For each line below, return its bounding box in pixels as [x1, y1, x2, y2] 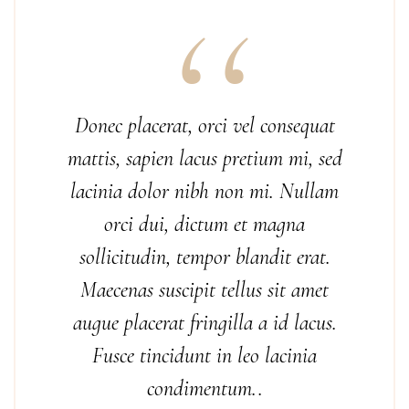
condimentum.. [146, 375, 263, 402]
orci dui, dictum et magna [104, 211, 305, 237]
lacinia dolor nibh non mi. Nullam [70, 178, 339, 204]
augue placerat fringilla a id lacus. [72, 309, 337, 336]
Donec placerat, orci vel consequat [74, 112, 335, 139]
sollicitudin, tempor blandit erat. [79, 244, 330, 270]
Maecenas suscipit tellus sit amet [80, 277, 329, 303]
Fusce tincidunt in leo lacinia [92, 342, 317, 369]
